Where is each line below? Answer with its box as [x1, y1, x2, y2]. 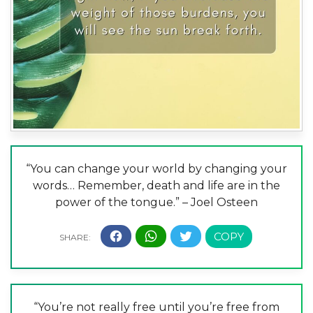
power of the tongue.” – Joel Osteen [55, 195, 258, 209]
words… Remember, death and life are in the [33, 178, 280, 192]
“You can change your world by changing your [26, 161, 287, 175]
